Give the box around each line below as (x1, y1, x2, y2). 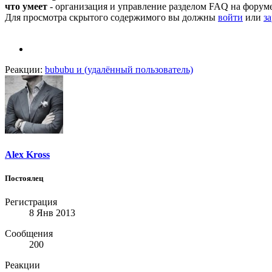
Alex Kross (5, 149, 50, 160)
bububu (45, 64, 74, 75)
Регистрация (5, 196, 57, 207)
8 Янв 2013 (29, 207, 75, 218)
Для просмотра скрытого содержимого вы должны (5, 12, 218, 23)
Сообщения (5, 228, 53, 239)
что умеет (5, 1, 47, 12)
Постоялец (5, 173, 43, 183)
